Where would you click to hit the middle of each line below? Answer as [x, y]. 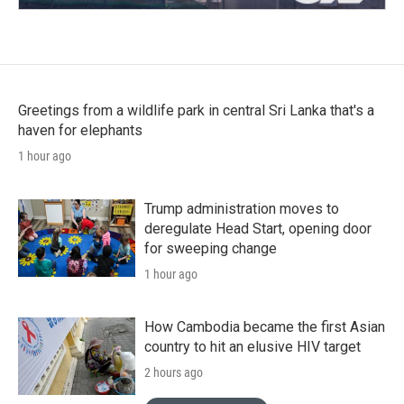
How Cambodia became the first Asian [265, 326]
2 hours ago [174, 372]
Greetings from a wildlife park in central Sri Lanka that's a [196, 110]
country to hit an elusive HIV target [252, 346]
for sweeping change [211, 248]
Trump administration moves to [242, 208]
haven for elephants [80, 130]
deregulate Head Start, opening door [258, 228]
